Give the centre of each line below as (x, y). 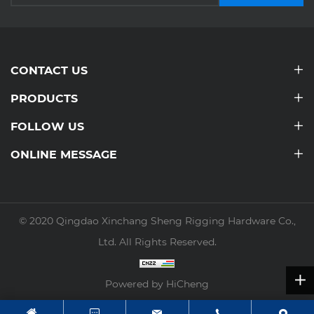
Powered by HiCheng (157, 284)
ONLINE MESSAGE (64, 154)
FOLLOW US (47, 126)
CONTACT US (49, 70)
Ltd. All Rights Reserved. (157, 241)
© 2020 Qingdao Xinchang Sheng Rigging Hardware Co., (157, 220)
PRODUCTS (44, 98)
